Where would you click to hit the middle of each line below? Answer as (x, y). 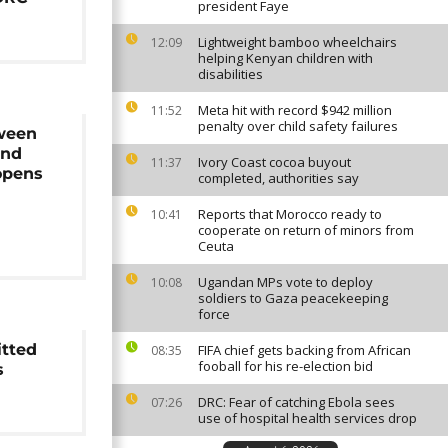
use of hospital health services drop (307, 418)
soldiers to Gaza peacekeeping (293, 298)
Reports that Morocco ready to (290, 214)
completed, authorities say (278, 178)
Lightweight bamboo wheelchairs (297, 42)
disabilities (230, 74)
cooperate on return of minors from (306, 230)
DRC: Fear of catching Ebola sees (296, 402)
